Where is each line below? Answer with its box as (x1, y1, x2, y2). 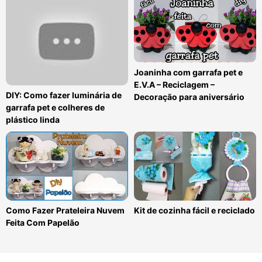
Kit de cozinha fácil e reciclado (134, 205, 255, 215)
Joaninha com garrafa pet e (134, 67, 243, 78)
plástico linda (6, 115, 60, 125)
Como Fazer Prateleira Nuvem (6, 205, 125, 215)
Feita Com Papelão (6, 218, 80, 227)
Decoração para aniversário (134, 92, 244, 102)
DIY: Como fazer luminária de (6, 90, 122, 101)
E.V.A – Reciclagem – (134, 80, 215, 90)
